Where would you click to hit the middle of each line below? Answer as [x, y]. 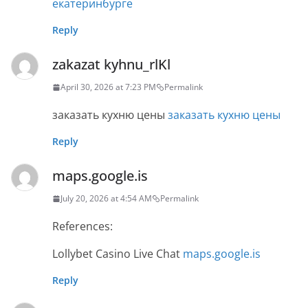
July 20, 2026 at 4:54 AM [106, 199]
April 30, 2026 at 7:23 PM [108, 87]
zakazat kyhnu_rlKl [111, 65]
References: [82, 227]
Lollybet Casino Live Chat [118, 254]
